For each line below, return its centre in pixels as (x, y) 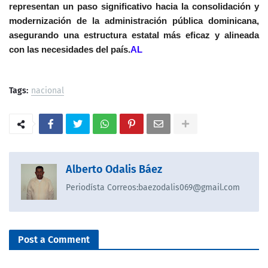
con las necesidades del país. (70, 50)
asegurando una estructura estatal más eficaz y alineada (134, 35)
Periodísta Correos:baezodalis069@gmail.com (153, 188)
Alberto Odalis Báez (114, 170)
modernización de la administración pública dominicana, (134, 21)
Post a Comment (54, 240)
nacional (48, 91)
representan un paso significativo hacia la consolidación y (134, 7)
